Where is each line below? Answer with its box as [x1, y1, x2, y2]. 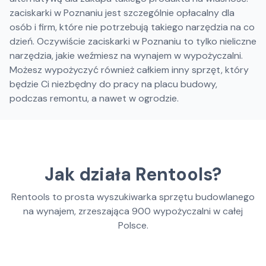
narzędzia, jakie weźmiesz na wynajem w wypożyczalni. [9, 49, 243, 62]
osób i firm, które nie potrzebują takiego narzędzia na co [9, 21, 255, 33]
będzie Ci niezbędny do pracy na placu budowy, [9, 78, 217, 90]
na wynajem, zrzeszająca [23, 205, 132, 217]
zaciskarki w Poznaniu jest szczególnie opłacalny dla [9, 7, 235, 19]
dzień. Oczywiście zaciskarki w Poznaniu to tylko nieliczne [9, 35, 256, 47]
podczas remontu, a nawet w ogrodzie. [9, 92, 179, 104]
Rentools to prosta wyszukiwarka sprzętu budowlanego [11, 191, 255, 203]
